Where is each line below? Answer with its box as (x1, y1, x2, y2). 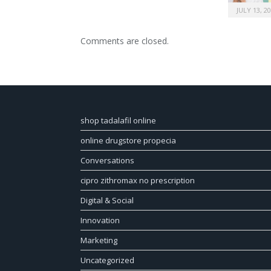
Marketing (80, 235, 117, 246)
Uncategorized (80, 255, 134, 266)
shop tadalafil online (80, 115, 156, 126)
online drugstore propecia (80, 135, 176, 146)
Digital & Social (80, 195, 134, 206)
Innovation (80, 215, 120, 226)
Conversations (80, 155, 134, 166)
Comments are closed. (80, 35, 169, 47)
